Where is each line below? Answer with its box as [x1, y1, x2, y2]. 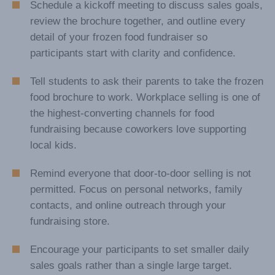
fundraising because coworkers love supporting [30, 180, 246, 192]
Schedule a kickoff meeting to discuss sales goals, [30, 56, 263, 68]
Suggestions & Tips [12, 15, 172, 44]
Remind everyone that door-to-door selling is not [30, 224, 251, 236]
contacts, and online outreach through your [30, 256, 226, 268]
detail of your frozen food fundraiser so [30, 88, 207, 100]
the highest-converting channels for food [30, 164, 214, 176]
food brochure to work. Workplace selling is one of [30, 148, 260, 160]
